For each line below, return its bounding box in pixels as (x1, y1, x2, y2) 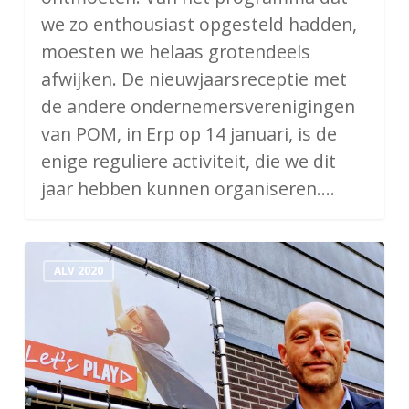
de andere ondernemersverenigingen (40, 93, 355, 119)
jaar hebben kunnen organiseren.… (40, 175, 335, 201)
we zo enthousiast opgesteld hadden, (40, 11, 357, 37)
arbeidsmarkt (23, 323, 138, 349)
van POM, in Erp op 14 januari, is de (40, 121, 337, 146)
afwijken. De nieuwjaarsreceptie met (40, 66, 347, 91)
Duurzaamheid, (23, 241, 152, 267)
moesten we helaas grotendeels (40, 38, 310, 64)
